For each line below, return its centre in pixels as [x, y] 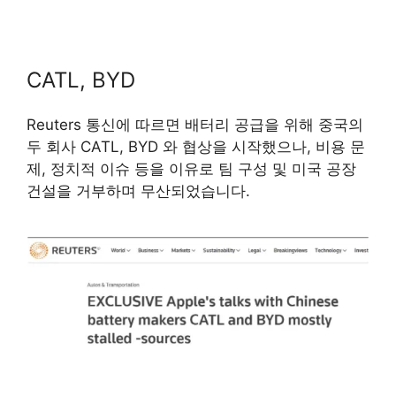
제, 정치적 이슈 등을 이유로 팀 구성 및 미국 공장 [191, 168]
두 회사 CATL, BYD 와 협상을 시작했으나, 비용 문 [196, 146]
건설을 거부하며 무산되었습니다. [138, 190]
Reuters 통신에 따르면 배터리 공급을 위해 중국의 [195, 124]
